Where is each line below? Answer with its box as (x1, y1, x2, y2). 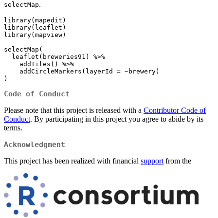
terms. (4, 123, 22, 132)
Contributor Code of (144, 106, 206, 114)
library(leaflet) (4, 23, 66, 31)
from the (163, 156, 191, 165)
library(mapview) (4, 31, 66, 38)
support (141, 156, 163, 165)
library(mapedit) (4, 16, 66, 24)
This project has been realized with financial (4, 156, 141, 165)
